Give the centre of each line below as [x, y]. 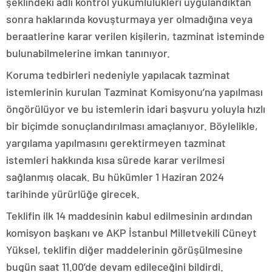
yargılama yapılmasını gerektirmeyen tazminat [116, 143]
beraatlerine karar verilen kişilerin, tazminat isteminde [135, 36]
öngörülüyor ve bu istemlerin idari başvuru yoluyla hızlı [136, 109]
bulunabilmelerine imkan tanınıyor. [88, 53]
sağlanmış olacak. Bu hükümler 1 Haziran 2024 [115, 177]
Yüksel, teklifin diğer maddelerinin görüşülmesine [124, 250]
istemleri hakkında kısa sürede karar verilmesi [115, 160]
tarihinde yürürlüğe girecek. [73, 194]
